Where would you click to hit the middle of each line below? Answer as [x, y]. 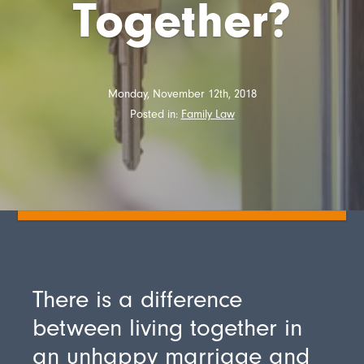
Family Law [208, 115]
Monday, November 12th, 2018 [182, 94]
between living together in [168, 327]
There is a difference [138, 299]
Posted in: [155, 115]
